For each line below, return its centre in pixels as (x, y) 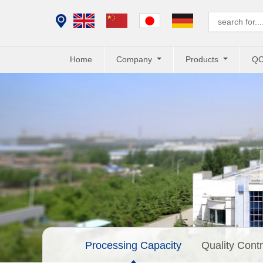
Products (203, 59)
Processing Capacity (133, 246)
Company (135, 59)
